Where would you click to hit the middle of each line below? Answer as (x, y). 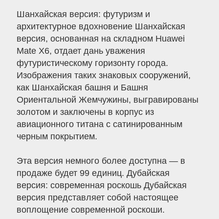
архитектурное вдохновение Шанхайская (101, 27)
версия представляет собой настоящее (97, 198)
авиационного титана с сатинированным (99, 124)
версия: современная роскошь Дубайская (101, 186)
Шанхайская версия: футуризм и (83, 14)
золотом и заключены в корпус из (85, 112)
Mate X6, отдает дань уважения (81, 51)
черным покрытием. (57, 137)
